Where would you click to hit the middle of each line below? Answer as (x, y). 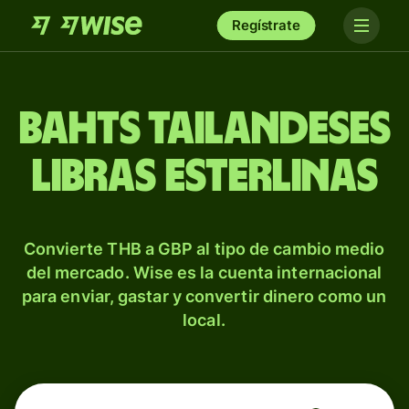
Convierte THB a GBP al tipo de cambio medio (204, 249)
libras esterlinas (204, 177)
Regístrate (266, 25)
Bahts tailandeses (204, 130)
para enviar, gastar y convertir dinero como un (204, 296)
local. (204, 320)
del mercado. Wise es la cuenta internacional (204, 273)
